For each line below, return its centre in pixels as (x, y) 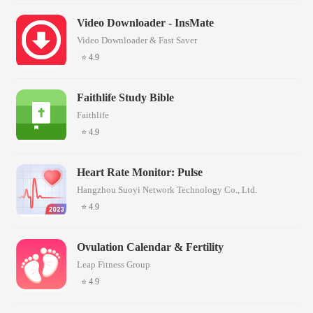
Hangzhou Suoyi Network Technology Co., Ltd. (167, 189)
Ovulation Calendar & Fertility (150, 247)
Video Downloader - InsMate (145, 22)
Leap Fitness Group (114, 264)
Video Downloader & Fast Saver (137, 40)
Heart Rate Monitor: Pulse (140, 172)
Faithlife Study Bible (125, 97)
